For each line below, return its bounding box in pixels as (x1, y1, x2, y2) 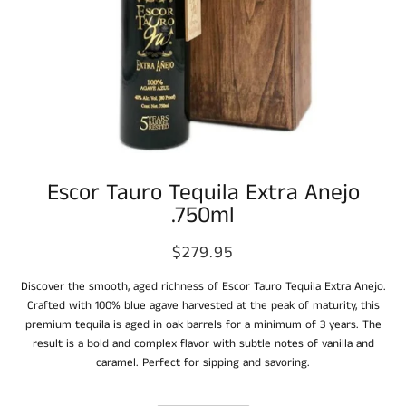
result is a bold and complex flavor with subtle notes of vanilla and (32, 335, 374, 353)
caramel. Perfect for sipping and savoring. (96, 354, 310, 372)
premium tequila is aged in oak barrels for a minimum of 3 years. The (24, 316, 382, 334)
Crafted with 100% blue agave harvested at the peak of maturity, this (26, 297, 380, 315)
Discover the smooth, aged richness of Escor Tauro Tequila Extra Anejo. (20, 278, 386, 296)
